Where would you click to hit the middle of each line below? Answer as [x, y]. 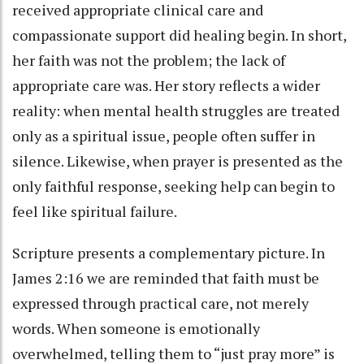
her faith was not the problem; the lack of [149, 61]
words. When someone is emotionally [136, 329]
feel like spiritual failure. [95, 212]
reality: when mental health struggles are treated [176, 111]
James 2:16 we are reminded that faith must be [166, 278]
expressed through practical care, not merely [160, 303]
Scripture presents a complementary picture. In [169, 253]
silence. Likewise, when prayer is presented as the [178, 161]
